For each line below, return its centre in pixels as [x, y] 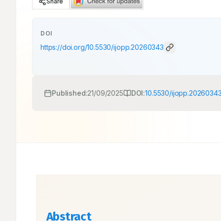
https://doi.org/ [64, 47]
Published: [70, 93]
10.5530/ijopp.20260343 [125, 47]
